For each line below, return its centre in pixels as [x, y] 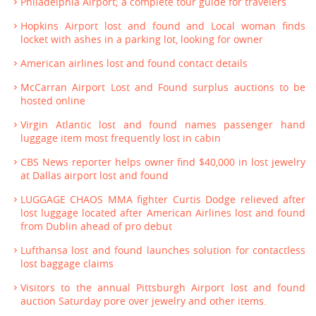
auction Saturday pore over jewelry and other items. [144, 301]
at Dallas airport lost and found [95, 175]
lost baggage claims [67, 263]
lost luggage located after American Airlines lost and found [163, 213]
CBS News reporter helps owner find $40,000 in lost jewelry [163, 162]
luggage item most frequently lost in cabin [121, 138]
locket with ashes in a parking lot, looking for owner [142, 39]
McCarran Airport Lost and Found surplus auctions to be [163, 87]
